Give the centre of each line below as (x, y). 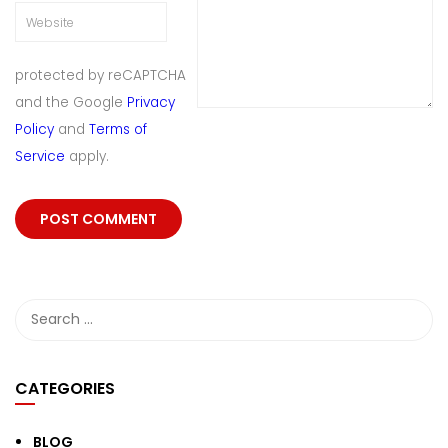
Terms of (118, 130)
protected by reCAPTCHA (100, 76)
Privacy (151, 103)
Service (40, 157)
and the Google (71, 103)
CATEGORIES (65, 388)
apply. (87, 157)
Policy (34, 130)
